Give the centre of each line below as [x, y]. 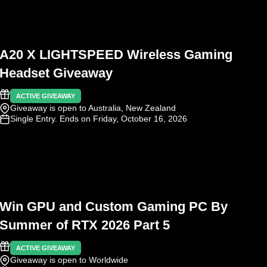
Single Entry [32, 118]
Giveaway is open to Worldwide [69, 260]
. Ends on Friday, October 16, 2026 [121, 118]
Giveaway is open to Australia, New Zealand [93, 108]
